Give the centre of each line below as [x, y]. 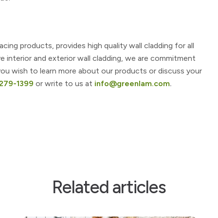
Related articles [109, 187]
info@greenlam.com [132, 83]
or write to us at [64, 83]
